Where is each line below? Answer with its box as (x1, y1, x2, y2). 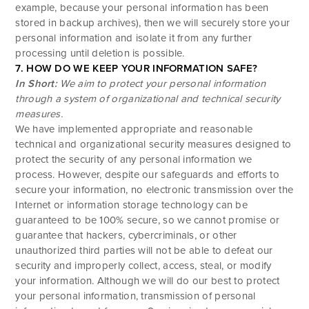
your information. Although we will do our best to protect (15, 274, 280, 287)
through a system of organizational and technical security (15, 92, 281, 105)
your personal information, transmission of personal (15, 289, 256, 302)
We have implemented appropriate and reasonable (15, 122, 253, 135)
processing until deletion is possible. (15, 46, 185, 59)
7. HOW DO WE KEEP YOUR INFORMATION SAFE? (15, 61, 258, 74)
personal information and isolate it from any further (15, 31, 252, 44)
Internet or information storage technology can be (15, 198, 248, 211)
